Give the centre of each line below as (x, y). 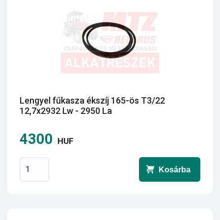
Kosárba (175, 169)
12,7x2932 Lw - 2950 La (66, 111)
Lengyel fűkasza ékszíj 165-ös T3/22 (92, 100)
